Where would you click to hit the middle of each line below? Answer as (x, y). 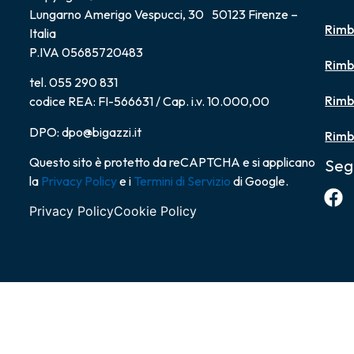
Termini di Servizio (182, 181)
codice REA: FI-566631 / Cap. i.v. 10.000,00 (149, 102)
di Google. (259, 181)
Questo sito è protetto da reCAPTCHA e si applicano (172, 162)
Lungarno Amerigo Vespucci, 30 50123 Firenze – (163, 14)
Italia (42, 33)
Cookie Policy (155, 211)
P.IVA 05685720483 (86, 52)
